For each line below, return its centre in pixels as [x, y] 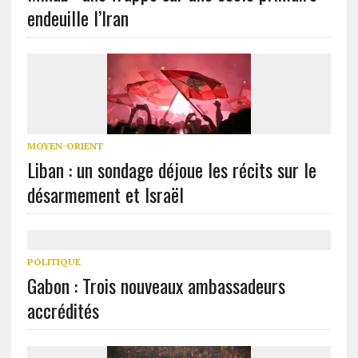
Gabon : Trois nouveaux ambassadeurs [156, 286]
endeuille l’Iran [78, 18]
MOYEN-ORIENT [65, 146]
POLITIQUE [54, 262]
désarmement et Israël [105, 195]
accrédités [63, 310]
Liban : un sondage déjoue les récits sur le [171, 170]
